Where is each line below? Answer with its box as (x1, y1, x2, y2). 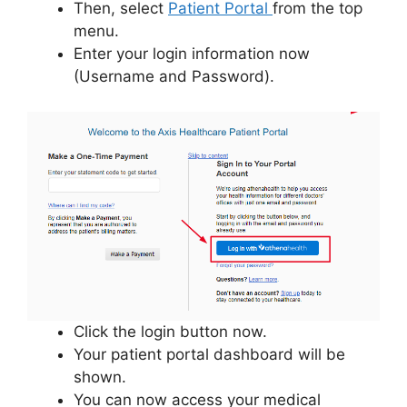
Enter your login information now (74, 45, 310, 63)
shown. (74, 368, 126, 387)
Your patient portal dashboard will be (74, 345, 345, 364)
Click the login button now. (74, 323, 267, 342)
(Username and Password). (74, 67, 274, 85)
